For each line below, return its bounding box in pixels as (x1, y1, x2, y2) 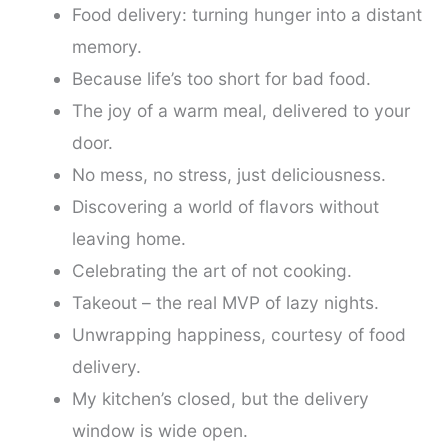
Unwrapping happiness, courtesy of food (71, 323, 406, 345)
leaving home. (71, 227, 186, 249)
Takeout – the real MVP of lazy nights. (71, 291, 379, 313)
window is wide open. (71, 419, 248, 441)
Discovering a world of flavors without (71, 195, 379, 217)
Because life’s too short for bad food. (71, 67, 371, 89)
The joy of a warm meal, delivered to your (71, 99, 410, 121)
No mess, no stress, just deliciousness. (71, 163, 386, 185)
